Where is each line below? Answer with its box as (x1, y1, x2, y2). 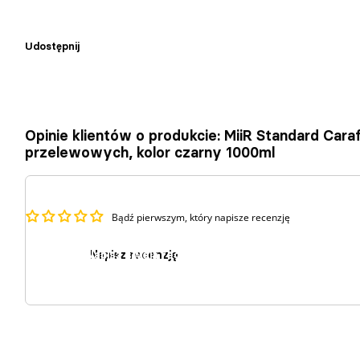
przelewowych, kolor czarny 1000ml (25, 142, 275, 162)
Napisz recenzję (90, 247, 178, 262)
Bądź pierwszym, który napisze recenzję (112, 210, 290, 224)
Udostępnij (25, 39, 80, 53)
